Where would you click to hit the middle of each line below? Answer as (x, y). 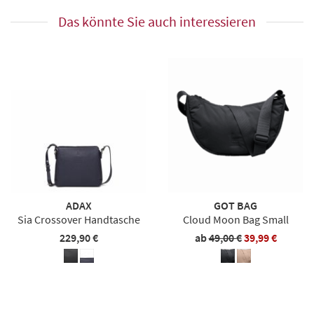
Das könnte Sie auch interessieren (157, 22)
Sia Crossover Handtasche (78, 220)
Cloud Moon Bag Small (235, 220)
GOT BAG (235, 206)
